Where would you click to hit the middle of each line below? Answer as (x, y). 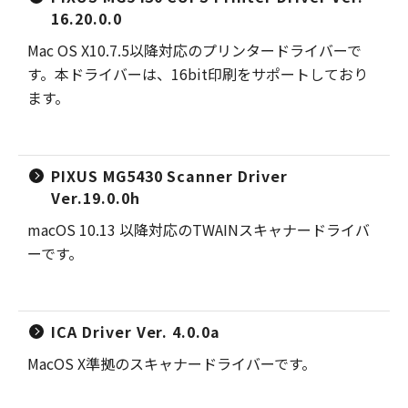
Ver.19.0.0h (96, 198)
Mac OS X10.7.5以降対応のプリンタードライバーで (194, 50)
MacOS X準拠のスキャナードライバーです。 (172, 363)
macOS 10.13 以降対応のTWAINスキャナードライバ (199, 229)
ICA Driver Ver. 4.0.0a (136, 331)
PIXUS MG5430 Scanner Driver (169, 176)
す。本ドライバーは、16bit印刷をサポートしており (198, 74)
